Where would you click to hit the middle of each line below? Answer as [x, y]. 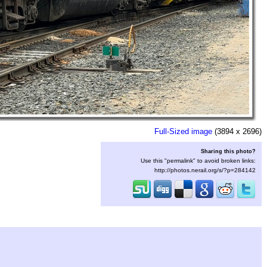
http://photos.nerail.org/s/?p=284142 [205, 170]
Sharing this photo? [228, 151]
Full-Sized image [183, 131]
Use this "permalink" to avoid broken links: [198, 161]
